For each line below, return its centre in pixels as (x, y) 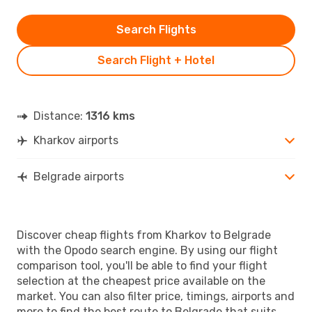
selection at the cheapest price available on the (141, 281)
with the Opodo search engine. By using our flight (147, 250)
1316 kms (110, 116)
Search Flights (156, 29)
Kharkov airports (76, 140)
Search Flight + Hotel (156, 60)
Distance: (60, 116)
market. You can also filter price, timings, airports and (156, 296)
